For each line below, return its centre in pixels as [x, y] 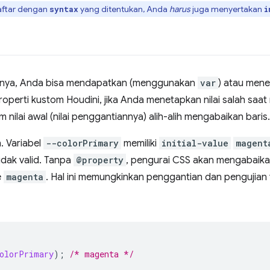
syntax [64, 9]
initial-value [195, 143]
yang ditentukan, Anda [124, 9]
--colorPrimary [82, 143]
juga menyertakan [227, 9]
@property [100, 160]
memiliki [140, 143]
